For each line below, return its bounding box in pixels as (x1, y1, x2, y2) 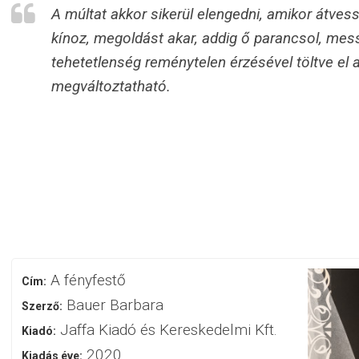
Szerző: (21, 299, 63, 313)
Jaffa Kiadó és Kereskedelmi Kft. (60, 320, 278, 339)
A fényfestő (50, 270, 127, 289)
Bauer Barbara (67, 295, 164, 314)
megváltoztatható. (51, 77, 171, 95)
